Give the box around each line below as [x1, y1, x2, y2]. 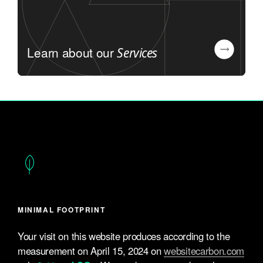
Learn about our [27, 43, 117, 61]
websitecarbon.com [164, 244, 245, 258]
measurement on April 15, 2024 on [18, 244, 164, 258]
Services [117, 44, 158, 61]
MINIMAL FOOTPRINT [18, 204, 106, 215]
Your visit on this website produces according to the [18, 229, 230, 244]
